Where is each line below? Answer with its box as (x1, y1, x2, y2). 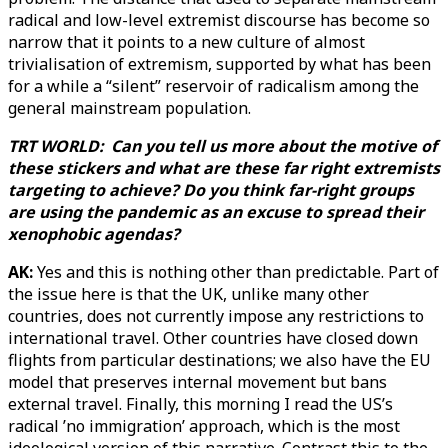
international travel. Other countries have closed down (8, 327, 418, 349)
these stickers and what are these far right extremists (8, 157, 440, 179)
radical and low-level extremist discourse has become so (8, 9, 430, 31)
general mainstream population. (8, 97, 255, 119)
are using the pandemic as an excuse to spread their (8, 201, 424, 223)
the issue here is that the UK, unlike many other (8, 283, 369, 305)
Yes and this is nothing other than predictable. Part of (37, 261, 439, 283)
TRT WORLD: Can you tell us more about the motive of (8, 135, 437, 157)
